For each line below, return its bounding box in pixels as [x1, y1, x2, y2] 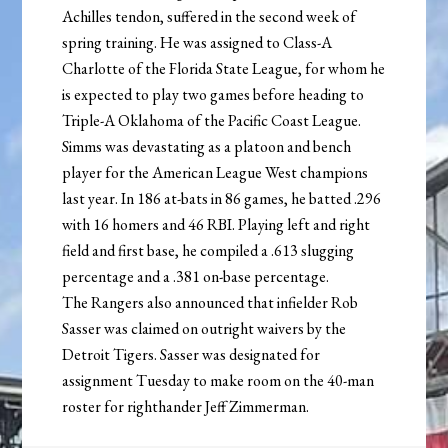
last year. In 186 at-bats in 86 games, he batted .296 [62, 188, 382, 210]
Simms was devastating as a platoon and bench [62, 136, 352, 158]
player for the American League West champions [62, 162, 369, 184]
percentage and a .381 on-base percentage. [62, 266, 330, 288]
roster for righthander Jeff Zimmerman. [62, 396, 310, 418]
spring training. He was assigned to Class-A [62, 32, 333, 54]
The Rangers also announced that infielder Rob [62, 292, 359, 314]
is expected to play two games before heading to [62, 84, 365, 106]
